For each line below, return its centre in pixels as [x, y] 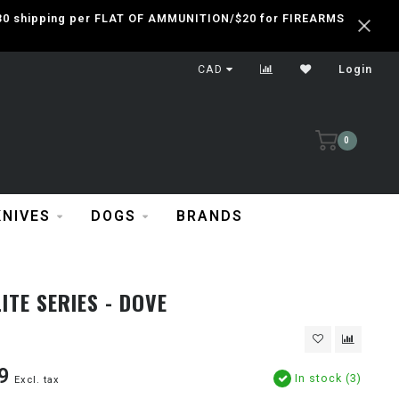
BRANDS [209, 216]
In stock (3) [326, 378]
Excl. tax [37, 380]
